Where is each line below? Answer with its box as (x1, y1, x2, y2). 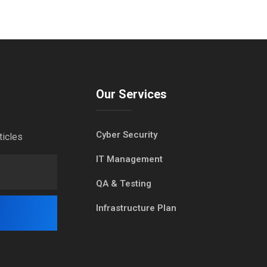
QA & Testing (96, 178, 151, 189)
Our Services (96, 86, 167, 101)
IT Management (96, 153, 163, 164)
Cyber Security (96, 129, 157, 140)
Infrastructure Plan (96, 202, 176, 213)
